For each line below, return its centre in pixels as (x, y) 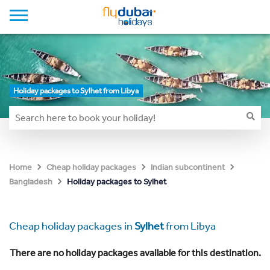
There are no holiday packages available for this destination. (135, 253)
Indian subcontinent (188, 167)
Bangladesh (31, 182)
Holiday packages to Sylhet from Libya (76, 91)
